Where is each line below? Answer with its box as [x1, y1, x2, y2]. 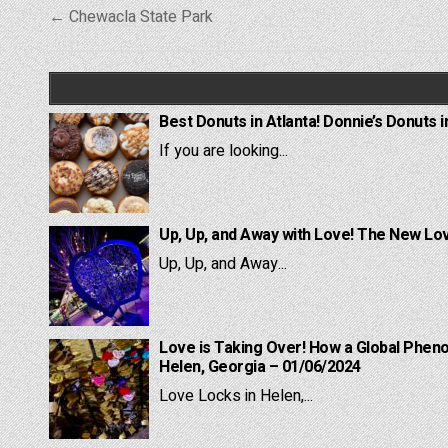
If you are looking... [159, 139, 289, 164]
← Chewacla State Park [49, 5, 214, 30]
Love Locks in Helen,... [159, 384, 314, 409]
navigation [48, 25, 184, 67]
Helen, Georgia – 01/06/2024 [159, 355, 361, 380]
